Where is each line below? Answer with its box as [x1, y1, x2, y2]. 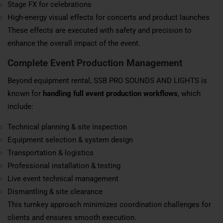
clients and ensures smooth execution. [7, 213, 136, 222]
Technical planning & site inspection [7, 122, 127, 131]
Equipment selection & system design [7, 135, 133, 144]
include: [7, 102, 33, 111]
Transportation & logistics [7, 148, 94, 157]
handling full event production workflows [43, 89, 178, 98]
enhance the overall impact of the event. [7, 38, 140, 48]
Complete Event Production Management [7, 57, 182, 69]
